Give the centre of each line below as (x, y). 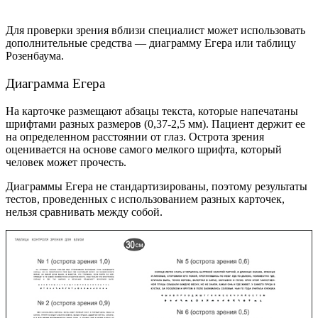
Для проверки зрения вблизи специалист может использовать (155, 31)
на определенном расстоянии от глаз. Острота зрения (135, 136)
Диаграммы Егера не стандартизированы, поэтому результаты (157, 186)
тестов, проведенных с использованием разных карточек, (145, 199)
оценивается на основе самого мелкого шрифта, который (144, 149)
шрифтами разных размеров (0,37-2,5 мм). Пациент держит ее (155, 124)
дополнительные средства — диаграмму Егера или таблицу (151, 43)
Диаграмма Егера (55, 83)
